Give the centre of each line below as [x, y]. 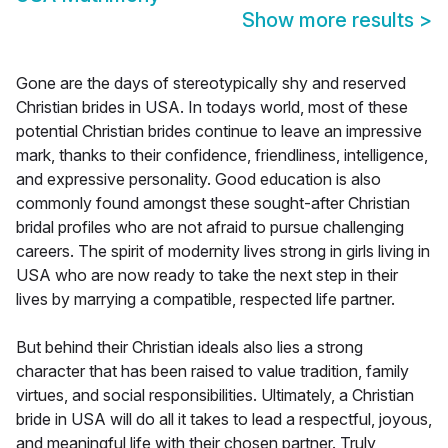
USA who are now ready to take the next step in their [207, 275]
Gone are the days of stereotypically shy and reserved [211, 83]
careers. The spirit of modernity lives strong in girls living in [223, 251]
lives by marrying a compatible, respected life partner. [205, 299]
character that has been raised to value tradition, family [212, 371]
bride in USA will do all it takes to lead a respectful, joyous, [224, 419]
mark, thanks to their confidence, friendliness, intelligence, [222, 155]
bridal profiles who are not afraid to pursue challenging [210, 227]
